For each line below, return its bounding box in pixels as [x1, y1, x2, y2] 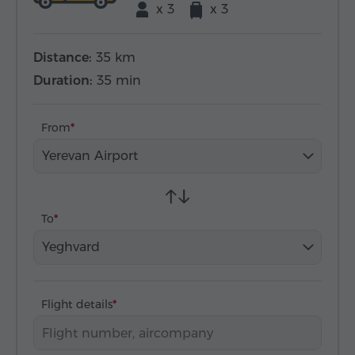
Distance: [33, 50, 92, 65]
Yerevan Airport [42, 148, 138, 163]
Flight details [41, 297, 113, 311]
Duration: [33, 73, 93, 88]
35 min [97, 73, 141, 88]
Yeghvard [42, 239, 100, 254]
